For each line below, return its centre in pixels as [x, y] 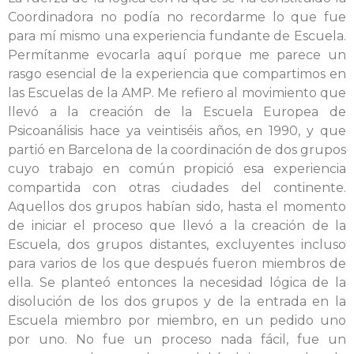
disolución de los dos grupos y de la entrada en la [177, 301]
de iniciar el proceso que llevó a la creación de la [177, 225]
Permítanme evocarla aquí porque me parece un [177, 55]
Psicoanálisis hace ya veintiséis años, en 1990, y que [177, 130]
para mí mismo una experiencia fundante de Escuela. [177, 36]
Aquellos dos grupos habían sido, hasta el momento [177, 206]
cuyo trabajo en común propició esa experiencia [177, 168]
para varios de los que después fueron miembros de [177, 263]
